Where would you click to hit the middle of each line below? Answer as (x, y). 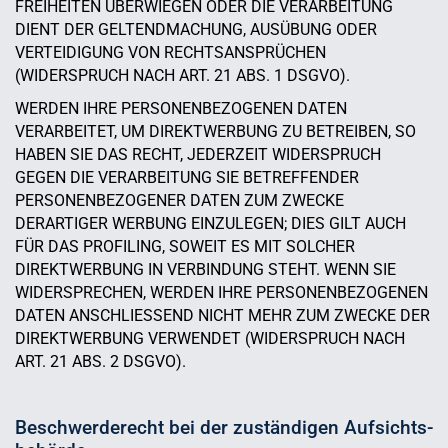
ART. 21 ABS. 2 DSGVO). (100, 362)
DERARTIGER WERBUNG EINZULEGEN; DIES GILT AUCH (210, 224)
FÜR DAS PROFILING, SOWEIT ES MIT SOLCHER (185, 247)
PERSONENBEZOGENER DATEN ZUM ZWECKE (179, 201)
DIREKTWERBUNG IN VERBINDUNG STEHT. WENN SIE (205, 270)
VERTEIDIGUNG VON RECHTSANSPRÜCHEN (170, 53)
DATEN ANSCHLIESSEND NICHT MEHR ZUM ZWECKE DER (222, 316)
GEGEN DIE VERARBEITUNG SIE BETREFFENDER (187, 178)
